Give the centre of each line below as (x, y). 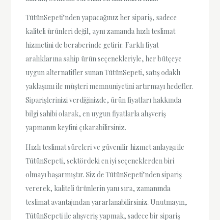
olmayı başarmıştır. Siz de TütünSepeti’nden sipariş (104, 174)
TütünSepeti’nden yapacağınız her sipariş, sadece (101, 18)
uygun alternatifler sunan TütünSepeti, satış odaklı (103, 73)
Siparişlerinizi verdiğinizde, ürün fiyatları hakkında (104, 100)
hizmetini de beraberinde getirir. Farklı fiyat (92, 45)
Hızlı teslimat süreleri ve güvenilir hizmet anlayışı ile (105, 147)
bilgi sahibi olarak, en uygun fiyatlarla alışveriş (96, 114)
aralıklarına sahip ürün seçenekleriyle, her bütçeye (104, 59)
